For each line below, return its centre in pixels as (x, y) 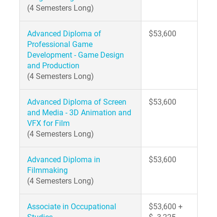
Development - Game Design (76, 55)
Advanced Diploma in (64, 160)
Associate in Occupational (72, 207)
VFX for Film (48, 123)
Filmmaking (47, 170)
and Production (53, 66)
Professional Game (60, 44)
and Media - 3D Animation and (79, 113)
